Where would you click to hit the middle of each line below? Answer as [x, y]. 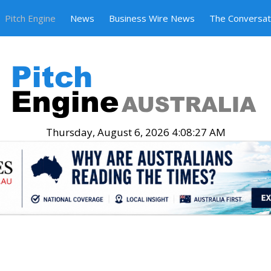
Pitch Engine [30, 18]
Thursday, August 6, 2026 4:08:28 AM [135, 132]
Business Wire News [152, 18]
